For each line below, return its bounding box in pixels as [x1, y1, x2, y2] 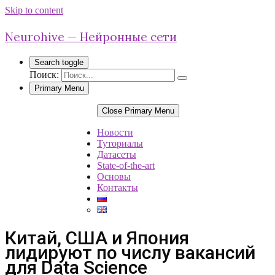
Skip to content [5, 5, 63, 15]
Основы [97, 171, 131, 182]
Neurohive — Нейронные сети [5, 29, 177, 44]
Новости [97, 127, 133, 137]
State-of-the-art [97, 160, 155, 171]
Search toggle [34, 58, 83, 67]
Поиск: [29, 69, 59, 80]
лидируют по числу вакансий [5, 241, 255, 263]
